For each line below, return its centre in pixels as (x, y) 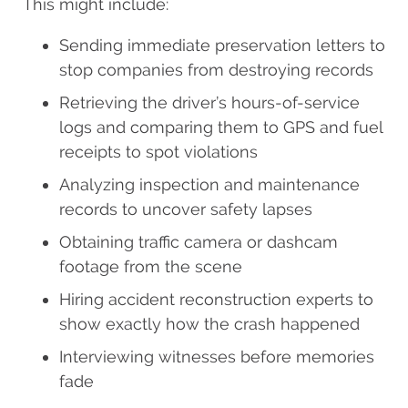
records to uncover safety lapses (186, 209)
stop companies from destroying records (216, 70)
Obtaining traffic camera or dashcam (199, 242)
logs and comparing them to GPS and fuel (221, 127)
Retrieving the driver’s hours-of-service (209, 103)
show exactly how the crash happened (209, 324)
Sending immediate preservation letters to (222, 46)
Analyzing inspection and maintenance (209, 185)
